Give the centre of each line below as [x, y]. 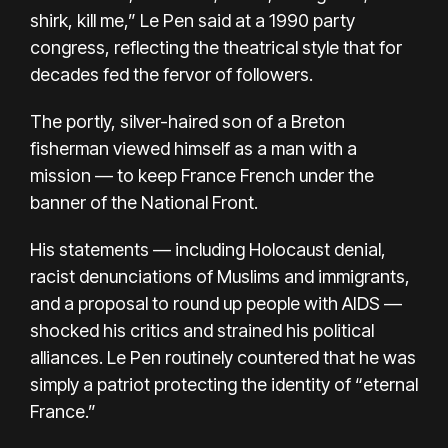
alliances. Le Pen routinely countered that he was [223, 358]
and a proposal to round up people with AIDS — [216, 304]
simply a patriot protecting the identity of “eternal [224, 385]
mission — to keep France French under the [202, 176]
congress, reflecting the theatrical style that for [216, 48]
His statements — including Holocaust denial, [208, 250]
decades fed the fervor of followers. [171, 75]
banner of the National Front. [144, 203]
